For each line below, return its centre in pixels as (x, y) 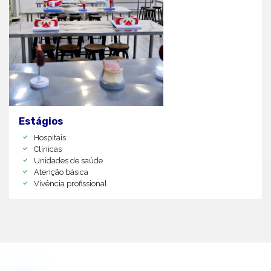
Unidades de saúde (68, 160)
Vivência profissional (70, 183)
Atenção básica (61, 172)
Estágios (41, 121)
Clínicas (48, 149)
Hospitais (50, 137)
